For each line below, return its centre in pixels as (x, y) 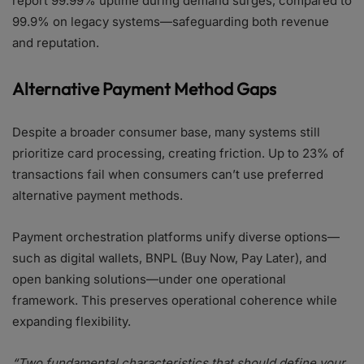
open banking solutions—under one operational (149, 279)
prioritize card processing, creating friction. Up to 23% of (178, 153)
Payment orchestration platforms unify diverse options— (176, 237)
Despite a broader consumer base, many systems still (166, 132)
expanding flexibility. (71, 321)
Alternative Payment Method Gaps (144, 89)
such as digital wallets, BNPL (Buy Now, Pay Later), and (169, 258)
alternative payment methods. (97, 195)
